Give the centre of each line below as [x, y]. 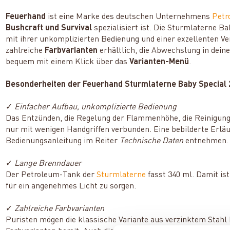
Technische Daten [152, 141]
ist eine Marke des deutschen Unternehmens [130, 17]
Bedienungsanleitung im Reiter [63, 141]
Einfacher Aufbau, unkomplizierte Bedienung [96, 108]
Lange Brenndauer [48, 164]
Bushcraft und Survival [50, 28]
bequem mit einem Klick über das [68, 62]
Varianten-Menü [159, 62]
